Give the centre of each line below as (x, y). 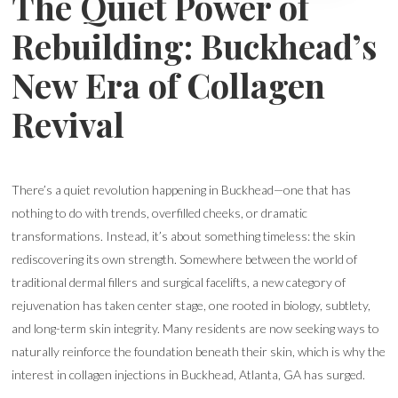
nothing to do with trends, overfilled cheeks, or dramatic (160, 213)
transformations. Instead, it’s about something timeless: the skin (184, 236)
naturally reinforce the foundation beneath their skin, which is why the (199, 351)
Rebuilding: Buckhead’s (195, 46)
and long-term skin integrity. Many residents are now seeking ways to (196, 328)
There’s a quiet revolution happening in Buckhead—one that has (182, 190)
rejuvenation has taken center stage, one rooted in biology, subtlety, (191, 305)
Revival (68, 124)
